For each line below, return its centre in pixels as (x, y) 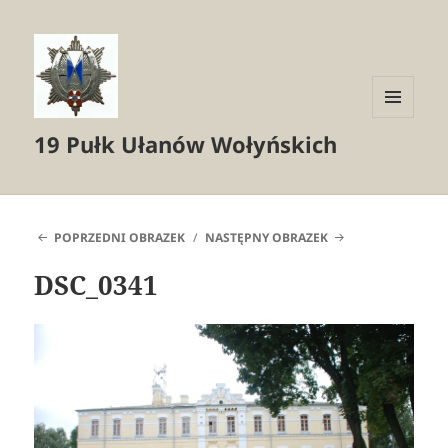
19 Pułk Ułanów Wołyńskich (186, 144)
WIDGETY (400, 159)
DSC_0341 (96, 285)
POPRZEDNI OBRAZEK (119, 238)
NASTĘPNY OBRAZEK (267, 238)
